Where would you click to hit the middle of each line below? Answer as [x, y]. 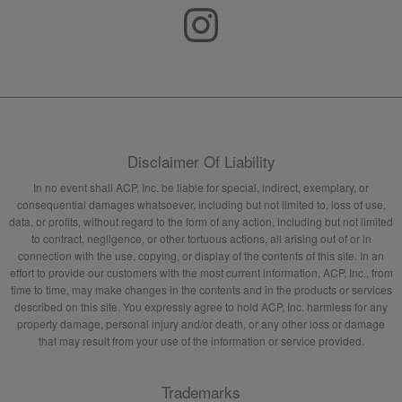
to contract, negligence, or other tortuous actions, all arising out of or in [201, 239]
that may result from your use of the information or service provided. [201, 341]
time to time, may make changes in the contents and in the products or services [201, 290]
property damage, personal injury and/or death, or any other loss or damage [201, 324]
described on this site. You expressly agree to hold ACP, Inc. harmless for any [201, 307]
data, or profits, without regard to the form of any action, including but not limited [201, 222]
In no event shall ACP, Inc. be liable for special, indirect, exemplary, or [201, 188]
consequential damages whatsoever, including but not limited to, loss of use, [201, 205]
